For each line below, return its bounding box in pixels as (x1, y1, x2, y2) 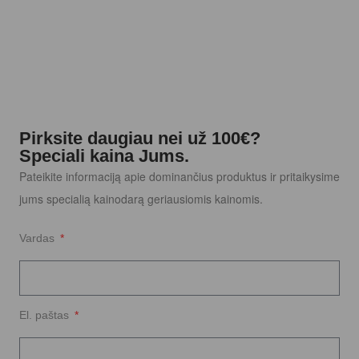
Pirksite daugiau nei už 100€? (19, 128, 260, 149)
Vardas (19, 232, 58, 245)
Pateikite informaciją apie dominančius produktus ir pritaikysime (19, 168, 340, 185)
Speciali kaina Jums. (19, 146, 189, 167)
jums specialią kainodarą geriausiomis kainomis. (19, 191, 263, 208)
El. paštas (19, 308, 72, 321)
